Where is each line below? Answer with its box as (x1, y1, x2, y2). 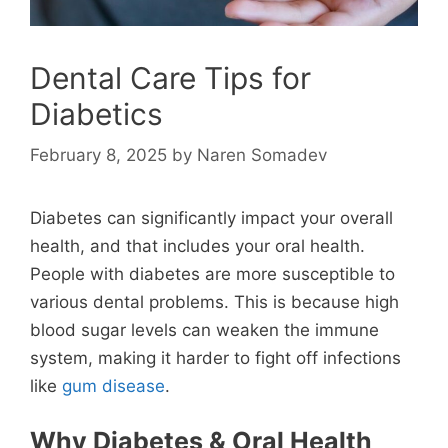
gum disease (62, 376, 165, 396)
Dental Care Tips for (30, 59, 311, 96)
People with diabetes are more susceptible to (30, 264, 395, 284)
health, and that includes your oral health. (30, 236, 365, 256)
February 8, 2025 (30, 145, 167, 165)
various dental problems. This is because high (30, 292, 399, 312)
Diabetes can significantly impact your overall (30, 208, 393, 228)
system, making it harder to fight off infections (30, 348, 401, 368)
